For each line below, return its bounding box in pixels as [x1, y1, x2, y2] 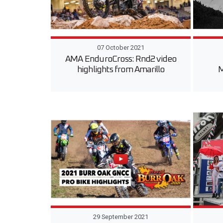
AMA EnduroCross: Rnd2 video [65, 54, 177, 64]
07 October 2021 [97, 43, 145, 51]
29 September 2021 [93, 213, 149, 221]
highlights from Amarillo [77, 65, 165, 74]
